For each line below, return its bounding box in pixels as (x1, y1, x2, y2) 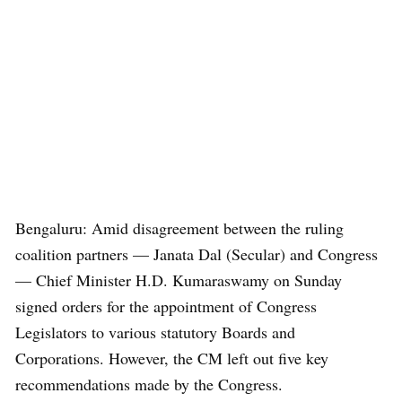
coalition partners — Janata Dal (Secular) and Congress (15, 243, 378, 265)
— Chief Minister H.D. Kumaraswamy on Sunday (15, 269, 342, 291)
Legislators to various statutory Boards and (15, 321, 295, 343)
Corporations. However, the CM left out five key (15, 347, 328, 369)
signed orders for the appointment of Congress (15, 295, 317, 317)
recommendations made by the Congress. (15, 373, 283, 395)
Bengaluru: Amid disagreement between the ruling (15, 217, 344, 239)
